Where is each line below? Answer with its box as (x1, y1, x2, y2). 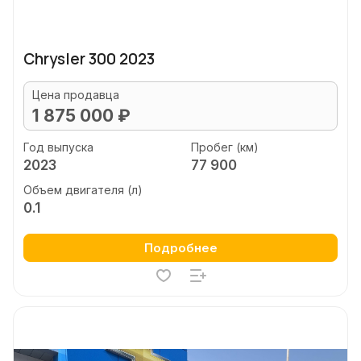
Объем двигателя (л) (23, 183, 143, 197)
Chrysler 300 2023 (23, 48, 155, 69)
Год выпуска (23, 139, 93, 154)
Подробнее (143, 240, 218, 255)
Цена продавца (32, 88, 119, 102)
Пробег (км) (190, 139, 259, 154)
